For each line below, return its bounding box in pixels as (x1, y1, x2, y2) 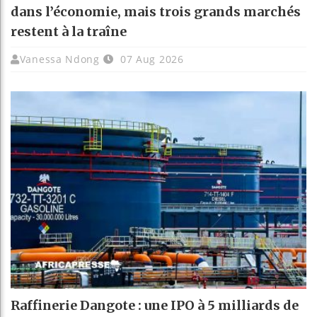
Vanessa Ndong (19, 52, 100, 67)
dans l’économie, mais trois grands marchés (11, 4, 301, 21)
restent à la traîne (11, 23, 127, 40)
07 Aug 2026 (117, 52, 184, 67)
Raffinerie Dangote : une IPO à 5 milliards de (11, 296, 299, 313)
